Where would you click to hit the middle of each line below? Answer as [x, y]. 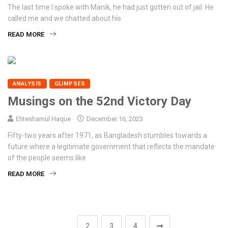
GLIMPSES [70, 84]
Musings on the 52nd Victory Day [99, 102]
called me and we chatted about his [64, 19]
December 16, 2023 [114, 119]
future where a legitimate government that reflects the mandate [111, 147]
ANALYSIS [27, 84]
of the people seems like [47, 158]
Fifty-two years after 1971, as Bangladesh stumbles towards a [107, 136]
